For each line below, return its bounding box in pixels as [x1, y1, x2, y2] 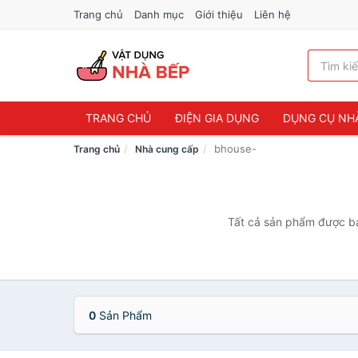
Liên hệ [254, 8, 291, 21]
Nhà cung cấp [135, 143, 199, 155]
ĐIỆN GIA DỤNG [175, 111, 259, 125]
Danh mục [134, 8, 184, 21]
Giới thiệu [195, 8, 243, 21]
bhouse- [214, 142, 257, 155]
